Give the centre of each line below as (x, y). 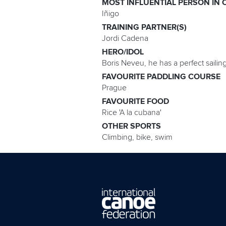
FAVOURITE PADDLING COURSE (161, 77)
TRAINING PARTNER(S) (144, 27)
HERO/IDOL (123, 52)
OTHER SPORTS (131, 126)
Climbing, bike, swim (137, 137)
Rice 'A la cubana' (132, 113)
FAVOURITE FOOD (135, 102)
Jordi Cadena (125, 39)
